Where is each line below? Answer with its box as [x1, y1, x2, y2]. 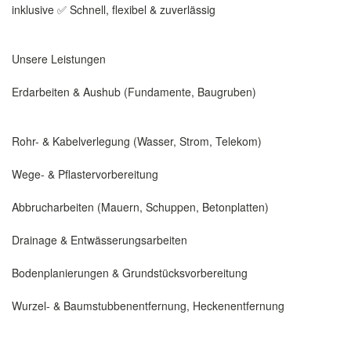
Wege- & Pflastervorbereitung [12, 166, 158, 182]
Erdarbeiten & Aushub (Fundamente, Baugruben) [12, 84, 256, 100]
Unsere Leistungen [12, 51, 106, 67]
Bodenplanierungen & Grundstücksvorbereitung [12, 265, 248, 280]
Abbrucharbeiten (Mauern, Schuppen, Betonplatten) [12, 199, 269, 215]
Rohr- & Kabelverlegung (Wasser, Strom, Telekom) [12, 133, 262, 149]
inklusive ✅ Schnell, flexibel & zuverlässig [12, 2, 215, 17]
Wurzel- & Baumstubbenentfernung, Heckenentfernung [12, 298, 284, 313]
